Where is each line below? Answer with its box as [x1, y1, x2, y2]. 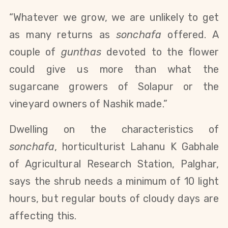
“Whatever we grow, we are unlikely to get [9, 11, 219, 23]
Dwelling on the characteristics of [9, 123, 219, 135]
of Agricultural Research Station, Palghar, [9, 157, 219, 170]
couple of [9, 45, 61, 58]
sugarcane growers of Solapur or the [9, 80, 219, 93]
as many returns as [9, 28, 117, 41]
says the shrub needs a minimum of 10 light [9, 175, 219, 187]
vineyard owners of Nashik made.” [9, 97, 167, 110]
